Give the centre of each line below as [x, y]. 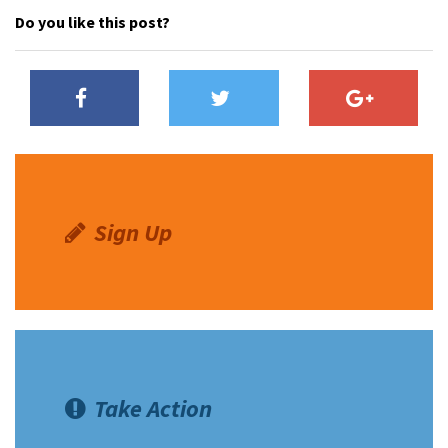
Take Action [153, 409]
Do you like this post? [92, 22]
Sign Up [133, 232]
